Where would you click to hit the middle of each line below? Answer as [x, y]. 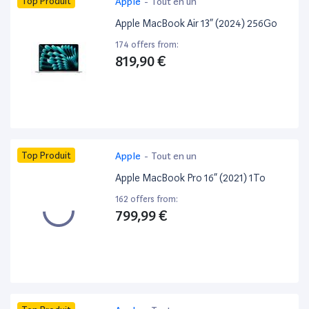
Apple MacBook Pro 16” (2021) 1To [191, 178]
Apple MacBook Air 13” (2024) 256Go [197, 24]
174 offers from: [147, 45]
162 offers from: [147, 199]
